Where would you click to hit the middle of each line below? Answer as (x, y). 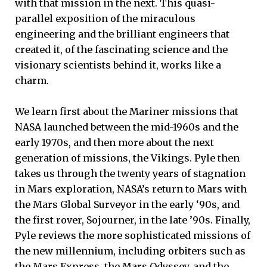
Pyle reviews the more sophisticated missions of (133, 236)
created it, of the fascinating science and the (121, 50)
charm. (32, 81)
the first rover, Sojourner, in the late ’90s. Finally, (133, 220)
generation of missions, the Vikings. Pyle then (127, 158)
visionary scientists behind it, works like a (118, 65)
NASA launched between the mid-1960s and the (127, 127)
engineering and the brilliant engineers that (122, 34)
